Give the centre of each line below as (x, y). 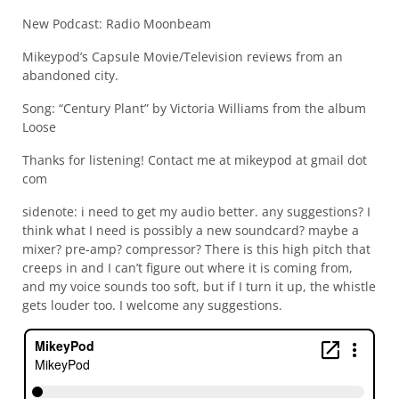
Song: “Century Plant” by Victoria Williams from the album (194, 109)
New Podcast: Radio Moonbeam (116, 24)
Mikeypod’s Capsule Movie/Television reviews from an (182, 57)
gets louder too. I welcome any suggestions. (152, 305)
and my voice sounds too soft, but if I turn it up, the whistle (199, 287)
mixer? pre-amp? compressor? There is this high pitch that (196, 249)
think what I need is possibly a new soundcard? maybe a (190, 231)
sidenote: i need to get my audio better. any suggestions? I (196, 212)
